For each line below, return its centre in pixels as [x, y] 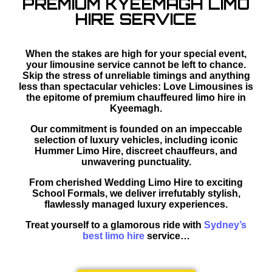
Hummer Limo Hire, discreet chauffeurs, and [136, 151]
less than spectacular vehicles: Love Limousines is [136, 87]
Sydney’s [225, 225]
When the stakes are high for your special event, [136, 54]
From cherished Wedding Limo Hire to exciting [136, 182]
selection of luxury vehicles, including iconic [136, 140]
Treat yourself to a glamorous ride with [115, 225]
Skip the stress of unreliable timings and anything [136, 76]
